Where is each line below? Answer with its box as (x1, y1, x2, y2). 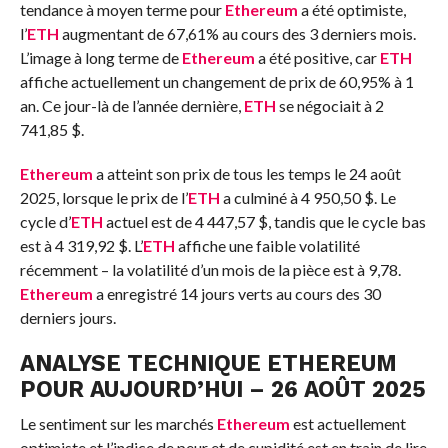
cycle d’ (19, 211, 71, 231)
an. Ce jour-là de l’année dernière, (19, 95, 244, 115)
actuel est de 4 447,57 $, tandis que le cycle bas (102, 211, 426, 231)
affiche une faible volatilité (174, 235, 360, 255)
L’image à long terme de (19, 47, 182, 67)
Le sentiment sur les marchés (19, 413, 217, 433)
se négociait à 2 (275, 95, 384, 115)
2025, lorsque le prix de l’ (19, 187, 188, 207)
